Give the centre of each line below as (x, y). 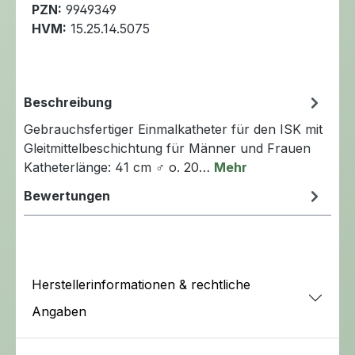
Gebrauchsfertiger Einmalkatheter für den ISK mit (173, 129)
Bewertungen (67, 195)
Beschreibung (68, 102)
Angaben (59, 311)
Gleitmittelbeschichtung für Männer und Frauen (167, 148)
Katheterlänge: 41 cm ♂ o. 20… (119, 167)
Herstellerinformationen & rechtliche (141, 284)
